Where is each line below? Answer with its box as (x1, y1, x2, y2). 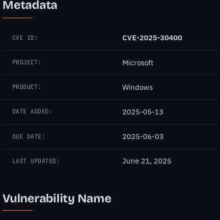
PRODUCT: (12, 83, 42, 91)
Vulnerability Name (2, 191, 111, 205)
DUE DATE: (12, 132, 46, 140)
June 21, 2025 (122, 156, 171, 166)
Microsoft (122, 57, 153, 67)
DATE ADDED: (12, 108, 53, 116)
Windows (122, 82, 153, 92)
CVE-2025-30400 (122, 33, 182, 43)
